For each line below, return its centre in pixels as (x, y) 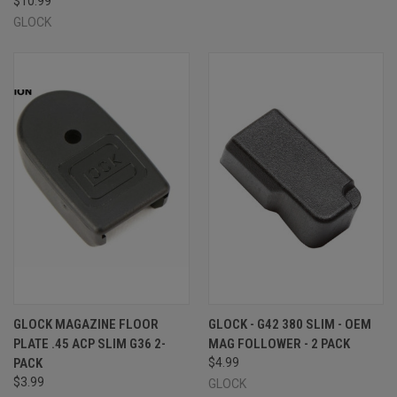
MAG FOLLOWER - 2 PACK (279, 343)
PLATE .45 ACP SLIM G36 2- (90, 343)
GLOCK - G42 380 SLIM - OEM (289, 324)
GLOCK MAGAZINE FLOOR (86, 324)
